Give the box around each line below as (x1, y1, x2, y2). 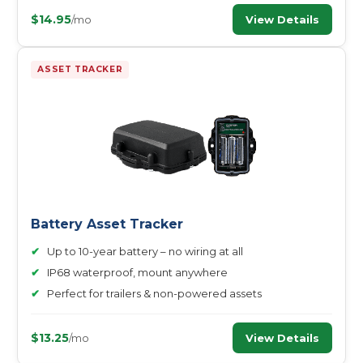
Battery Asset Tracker (31, 216, 184, 232)
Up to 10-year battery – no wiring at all (47, 245, 244, 258)
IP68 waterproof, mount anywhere (47, 266, 228, 279)
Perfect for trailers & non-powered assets (47, 287, 263, 300)
